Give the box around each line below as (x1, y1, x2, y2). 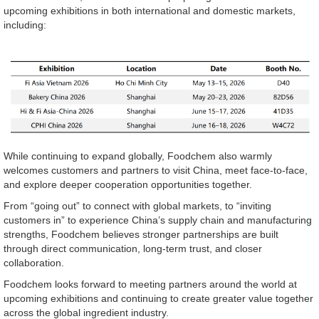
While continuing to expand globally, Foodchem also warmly (4, 150, 272, 162)
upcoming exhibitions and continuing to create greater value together (4, 292, 313, 304)
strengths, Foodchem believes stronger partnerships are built (4, 228, 278, 240)
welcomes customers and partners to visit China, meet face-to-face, (4, 164, 308, 176)
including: (4, 19, 46, 31)
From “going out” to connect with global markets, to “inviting (4, 199, 271, 211)
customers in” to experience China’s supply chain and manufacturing (4, 214, 312, 226)
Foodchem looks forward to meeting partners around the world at (4, 278, 297, 290)
